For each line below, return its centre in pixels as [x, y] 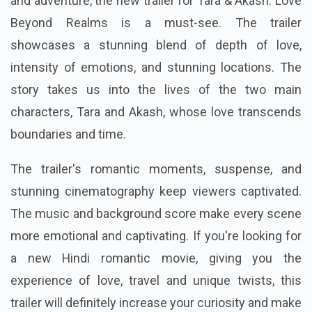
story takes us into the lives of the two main [156, 90]
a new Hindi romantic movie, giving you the [156, 258]
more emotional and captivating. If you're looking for [156, 236]
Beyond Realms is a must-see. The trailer [156, 23]
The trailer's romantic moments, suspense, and [156, 169]
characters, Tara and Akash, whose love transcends [156, 112]
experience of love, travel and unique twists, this [156, 281]
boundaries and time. [68, 134]
